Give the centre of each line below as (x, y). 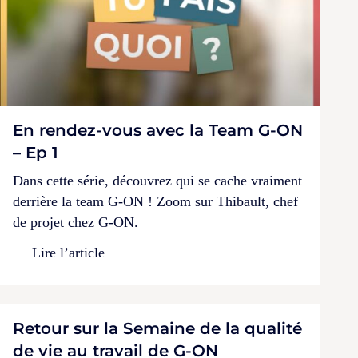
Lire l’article (68, 252)
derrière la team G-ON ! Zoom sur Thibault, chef (155, 201)
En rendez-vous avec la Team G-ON (158, 130)
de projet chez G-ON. (76, 222)
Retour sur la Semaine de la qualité (157, 328)
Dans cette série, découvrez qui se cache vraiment (157, 180)
